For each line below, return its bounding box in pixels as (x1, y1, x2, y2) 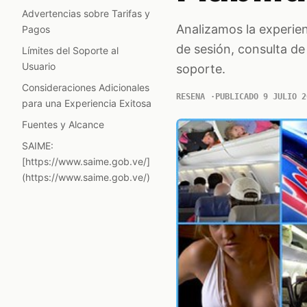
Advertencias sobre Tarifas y (22, 8, 150, 19)
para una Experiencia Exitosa (22, 97, 151, 109)
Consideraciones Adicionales (22, 82, 149, 93)
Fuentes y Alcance (22, 119, 104, 130)
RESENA (175, 92, 205, 101)
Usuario (22, 60, 56, 72)
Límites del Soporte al (22, 45, 119, 56)
